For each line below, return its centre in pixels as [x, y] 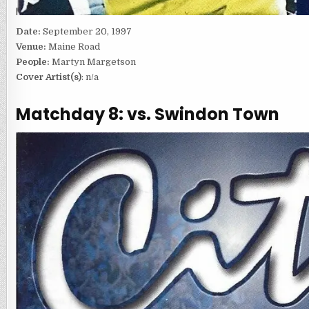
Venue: [32, 47]
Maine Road [74, 47]
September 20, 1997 [87, 32]
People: [32, 62]
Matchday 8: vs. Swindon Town [147, 114]
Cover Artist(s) [48, 77]
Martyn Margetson [92, 62]
